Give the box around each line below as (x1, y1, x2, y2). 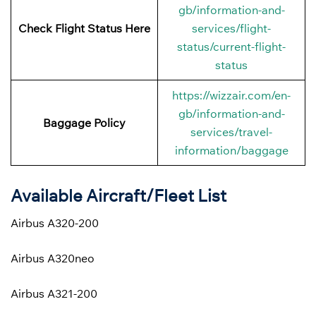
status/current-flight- (177, 39, 286, 54)
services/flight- (192, 20, 271, 35)
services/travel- (190, 124, 272, 139)
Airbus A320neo (11, 251, 95, 266)
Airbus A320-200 (11, 216, 99, 231)
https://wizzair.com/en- (172, 87, 291, 102)
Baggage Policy (43, 115, 126, 130)
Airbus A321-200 (11, 286, 97, 301)
